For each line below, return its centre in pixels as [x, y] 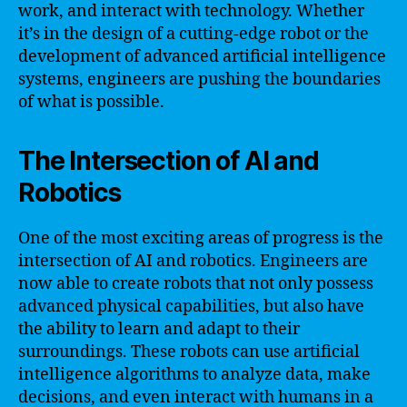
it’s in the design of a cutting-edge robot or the [194, 34]
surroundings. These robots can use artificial [189, 352]
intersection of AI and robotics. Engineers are [193, 261]
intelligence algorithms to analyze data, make [194, 374]
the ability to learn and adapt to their [159, 329]
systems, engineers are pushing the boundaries [199, 79]
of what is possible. [91, 102]
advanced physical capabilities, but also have [191, 306]
